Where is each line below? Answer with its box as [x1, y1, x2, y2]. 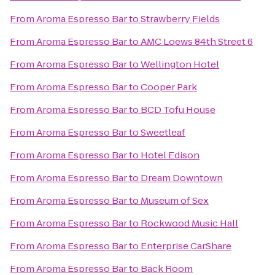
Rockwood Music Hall [141, 217, 238, 230]
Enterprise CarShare [141, 239, 231, 252]
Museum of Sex [141, 194, 209, 207]
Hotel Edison [141, 149, 199, 161]
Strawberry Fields [141, 12, 220, 25]
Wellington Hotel [141, 58, 219, 71]
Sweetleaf [141, 126, 185, 139]
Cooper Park [141, 80, 197, 93]
